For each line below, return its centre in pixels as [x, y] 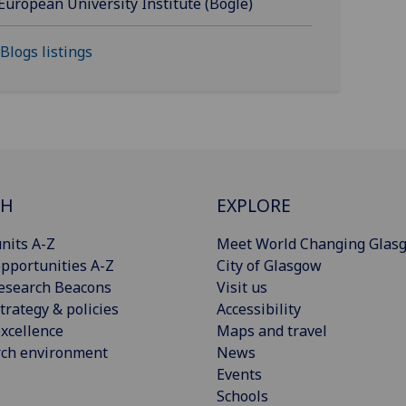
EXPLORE [254, 206]
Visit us [242, 288]
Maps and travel [272, 331]
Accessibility [259, 309]
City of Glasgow [269, 266]
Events [239, 375]
